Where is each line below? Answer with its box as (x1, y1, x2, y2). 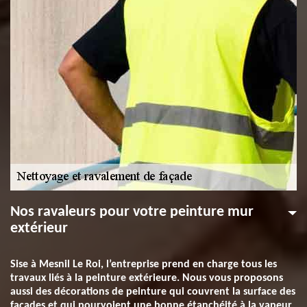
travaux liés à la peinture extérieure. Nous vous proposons (10, 273, 283, 284)
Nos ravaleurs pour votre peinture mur (10, 204, 254, 220)
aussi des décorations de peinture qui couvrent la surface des (10, 286, 295, 297)
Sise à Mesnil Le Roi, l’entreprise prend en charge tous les (10, 259, 277, 270)
